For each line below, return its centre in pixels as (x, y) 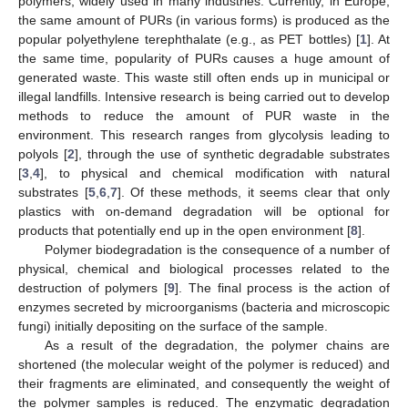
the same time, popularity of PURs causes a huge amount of (204, 58)
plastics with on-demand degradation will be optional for (204, 211)
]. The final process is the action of (283, 287)
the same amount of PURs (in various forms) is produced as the (204, 20)
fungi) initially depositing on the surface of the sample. (173, 326)
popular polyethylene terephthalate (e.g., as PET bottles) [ (189, 39)
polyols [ (43, 153)
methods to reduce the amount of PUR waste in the (204, 115)
